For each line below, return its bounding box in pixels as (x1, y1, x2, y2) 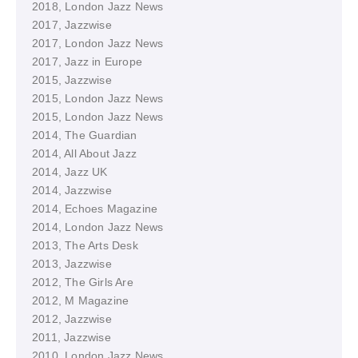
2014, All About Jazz (32, 147, 137, 160)
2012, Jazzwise (32, 312, 112, 325)
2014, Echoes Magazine (32, 202, 158, 215)
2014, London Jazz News (32, 221, 164, 233)
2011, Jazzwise (32, 331, 111, 344)
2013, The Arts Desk (32, 239, 138, 252)
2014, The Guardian (32, 129, 137, 141)
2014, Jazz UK (32, 165, 108, 178)
